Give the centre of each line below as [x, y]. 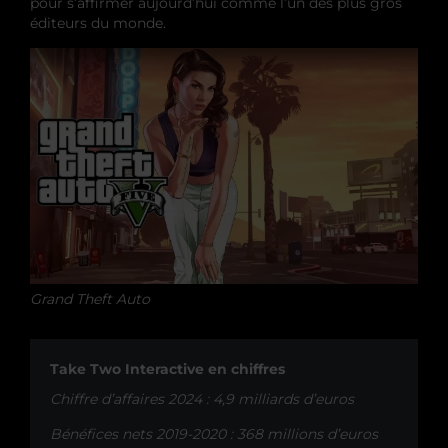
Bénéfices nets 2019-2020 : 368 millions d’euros [214, 433]
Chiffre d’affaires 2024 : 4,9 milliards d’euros [202, 398]
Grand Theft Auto [90, 298]
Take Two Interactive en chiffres [167, 368]
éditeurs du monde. [98, 22]
